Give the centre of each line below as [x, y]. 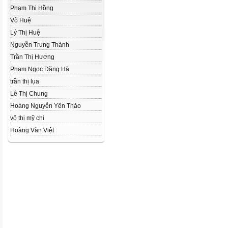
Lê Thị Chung [29, 94]
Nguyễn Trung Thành [40, 45]
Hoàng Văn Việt [32, 130]
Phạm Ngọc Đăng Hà [40, 69]
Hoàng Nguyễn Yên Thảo [46, 106]
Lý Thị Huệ [25, 33]
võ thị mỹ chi [27, 118]
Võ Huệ [21, 20]
